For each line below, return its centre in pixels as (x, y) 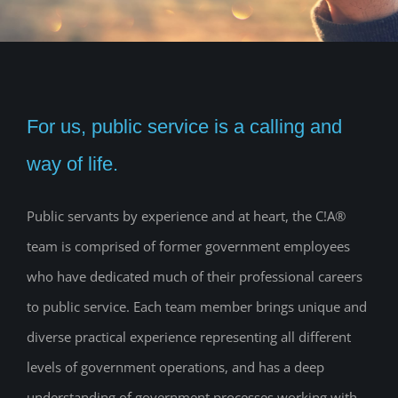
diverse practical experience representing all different (189, 337)
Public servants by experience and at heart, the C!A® (186, 216)
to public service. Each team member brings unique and (197, 307)
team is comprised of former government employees (188, 247)
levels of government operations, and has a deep (175, 367)
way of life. (72, 164)
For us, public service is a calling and (184, 127)
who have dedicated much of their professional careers (195, 277)
